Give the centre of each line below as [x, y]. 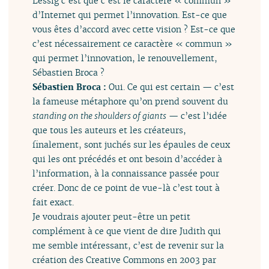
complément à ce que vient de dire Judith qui [127, 231]
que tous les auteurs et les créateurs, [110, 130]
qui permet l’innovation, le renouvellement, [125, 58]
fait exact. [53, 202]
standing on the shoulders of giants [100, 116]
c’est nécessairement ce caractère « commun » [133, 44]
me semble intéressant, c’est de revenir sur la [128, 246]
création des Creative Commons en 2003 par [125, 260]
